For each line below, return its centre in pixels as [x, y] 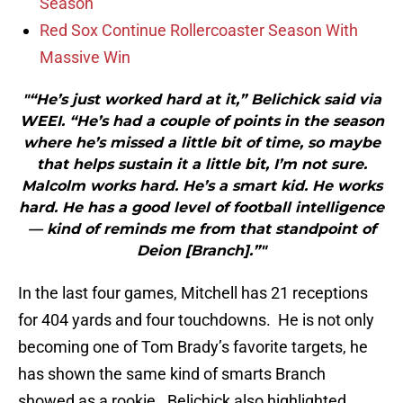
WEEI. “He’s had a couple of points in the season [201, 121]
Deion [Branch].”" [201, 251]
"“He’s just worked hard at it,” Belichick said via [201, 100]
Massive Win [85, 58]
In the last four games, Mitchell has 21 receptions [193, 293]
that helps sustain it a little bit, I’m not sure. [201, 165]
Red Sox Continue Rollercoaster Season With [199, 31]
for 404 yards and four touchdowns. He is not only [196, 320]
